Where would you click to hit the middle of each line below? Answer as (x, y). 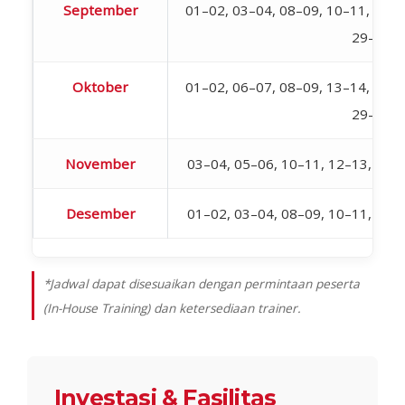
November (100, 163)
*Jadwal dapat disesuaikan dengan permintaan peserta (202, 283)
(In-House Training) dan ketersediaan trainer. (172, 307)
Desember (100, 213)
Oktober (100, 86)
